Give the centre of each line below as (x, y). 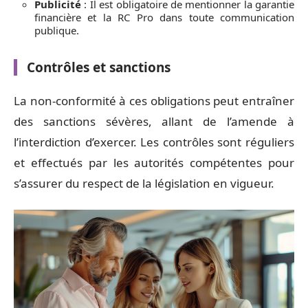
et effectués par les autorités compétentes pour (154, 163)
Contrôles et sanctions (99, 67)
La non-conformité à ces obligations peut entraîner (154, 101)
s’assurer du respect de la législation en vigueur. (144, 183)
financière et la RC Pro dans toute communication (164, 17)
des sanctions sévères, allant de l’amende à (154, 121)
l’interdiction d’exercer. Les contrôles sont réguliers (154, 142)
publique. (57, 30)
